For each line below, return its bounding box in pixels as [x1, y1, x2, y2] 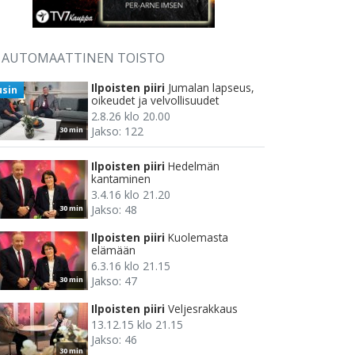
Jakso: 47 [91, 273, 137, 289]
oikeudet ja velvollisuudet [91, 93, 219, 109]
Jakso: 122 [91, 124, 143, 139]
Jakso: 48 [91, 202, 137, 218]
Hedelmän [168, 158, 219, 174]
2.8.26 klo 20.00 [91, 109, 170, 124]
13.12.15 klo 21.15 [91, 317, 183, 333]
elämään [91, 242, 136, 258]
